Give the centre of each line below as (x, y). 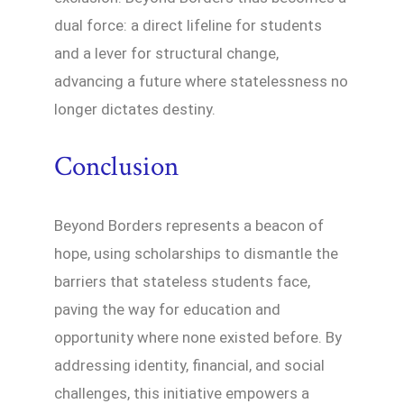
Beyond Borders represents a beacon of (189, 226)
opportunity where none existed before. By (198, 338)
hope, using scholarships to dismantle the (196, 254)
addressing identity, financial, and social (189, 366)
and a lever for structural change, (166, 54)
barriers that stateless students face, (182, 282)
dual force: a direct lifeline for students (188, 26)
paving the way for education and (167, 310)
